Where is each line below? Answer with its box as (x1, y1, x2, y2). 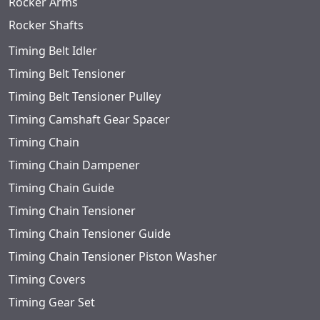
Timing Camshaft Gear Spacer (9, 111, 170, 128)
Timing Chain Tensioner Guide (9, 226, 171, 242)
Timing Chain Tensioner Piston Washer (9, 249, 217, 265)
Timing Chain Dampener (9, 157, 140, 174)
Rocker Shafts (9, 17, 84, 34)
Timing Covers (9, 271, 86, 288)
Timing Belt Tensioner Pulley (9, 89, 161, 105)
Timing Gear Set (9, 294, 95, 311)
